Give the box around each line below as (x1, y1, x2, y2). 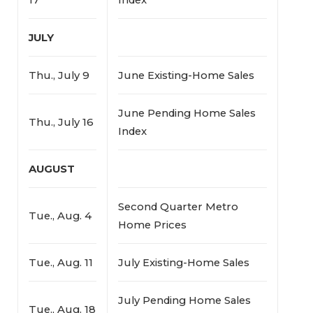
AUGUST (28, 162, 75, 175)
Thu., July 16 (28, 115, 94, 129)
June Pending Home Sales (117, 106, 256, 119)
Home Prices (117, 218, 187, 231)
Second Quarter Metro (117, 200, 238, 213)
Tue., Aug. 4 (28, 209, 92, 222)
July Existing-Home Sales (117, 256, 249, 269)
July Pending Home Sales (117, 293, 251, 307)
